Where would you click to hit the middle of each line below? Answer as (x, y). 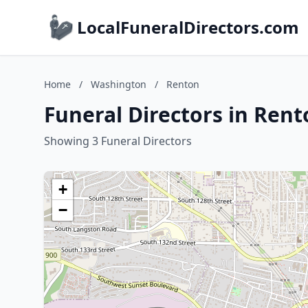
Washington (119, 84)
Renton (183, 84)
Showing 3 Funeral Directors (118, 141)
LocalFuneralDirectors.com (188, 27)
